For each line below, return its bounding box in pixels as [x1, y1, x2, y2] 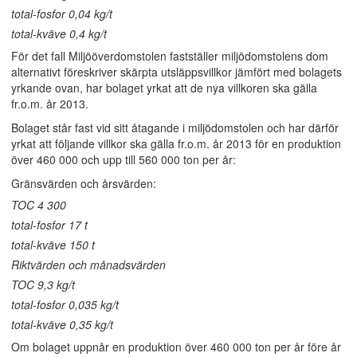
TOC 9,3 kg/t [11, 277, 75, 292]
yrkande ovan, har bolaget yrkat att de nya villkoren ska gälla [11, 80, 317, 96]
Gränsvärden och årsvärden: [11, 175, 156, 191]
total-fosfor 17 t [11, 217, 88, 233]
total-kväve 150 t [11, 237, 95, 253]
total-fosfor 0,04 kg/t [11, 6, 112, 22]
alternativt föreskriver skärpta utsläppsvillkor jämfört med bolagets [11, 64, 342, 80]
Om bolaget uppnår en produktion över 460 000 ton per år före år [11, 339, 341, 355]
